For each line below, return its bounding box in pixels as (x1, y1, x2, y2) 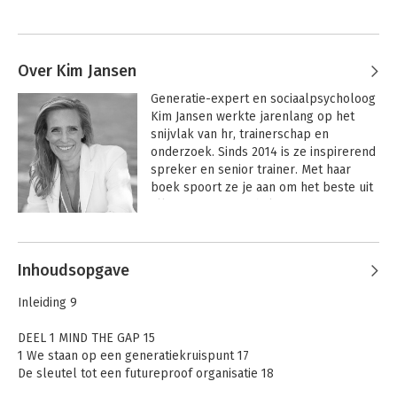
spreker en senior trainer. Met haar (150, 162, 351, 178)
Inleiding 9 (18, 295, 77, 311)
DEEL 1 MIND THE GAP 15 (18, 331, 155, 346)
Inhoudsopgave (18, 261, 129, 281)
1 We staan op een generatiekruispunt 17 (18, 348, 249, 364)
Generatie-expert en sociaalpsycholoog (150, 91, 376, 107)
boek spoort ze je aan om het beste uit (150, 180, 373, 196)
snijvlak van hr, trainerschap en (150, 127, 329, 143)
